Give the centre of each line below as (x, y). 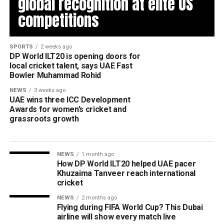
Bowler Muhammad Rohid (56, 75)
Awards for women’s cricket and (68, 109)
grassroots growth (44, 119)
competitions (58, 20)
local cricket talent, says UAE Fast (71, 66)
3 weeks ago (49, 90)
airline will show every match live (117, 217)
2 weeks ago (56, 47)
